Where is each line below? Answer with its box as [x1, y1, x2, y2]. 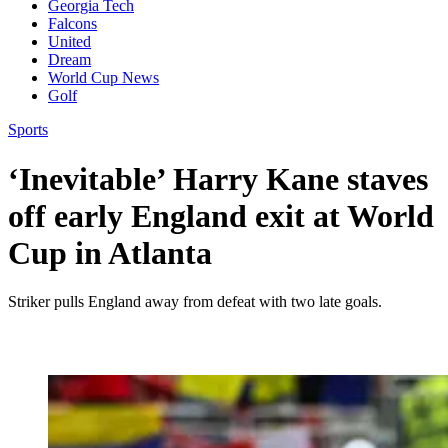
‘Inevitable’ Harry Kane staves [8, 160, 428, 197]
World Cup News [48, 69, 159, 87]
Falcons [48, 15, 97, 33]
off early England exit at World [8, 197, 434, 234]
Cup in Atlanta [8, 234, 212, 271]
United [48, 33, 91, 51]
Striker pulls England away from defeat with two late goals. [8, 293, 382, 311]
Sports [8, 121, 48, 139]
